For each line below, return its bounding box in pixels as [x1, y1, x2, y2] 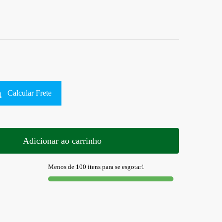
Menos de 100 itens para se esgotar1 [48, 163, 145, 170]
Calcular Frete [7, 88, 52, 97]
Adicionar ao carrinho [22, 135, 102, 146]
